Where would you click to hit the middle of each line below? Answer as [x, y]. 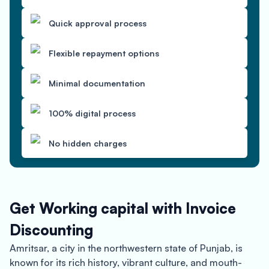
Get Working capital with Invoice [123, 208]
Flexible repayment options [104, 53]
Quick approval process [98, 23]
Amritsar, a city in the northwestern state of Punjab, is [126, 248]
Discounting [51, 230]
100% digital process [92, 113]
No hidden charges [88, 143]
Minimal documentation [97, 83]
